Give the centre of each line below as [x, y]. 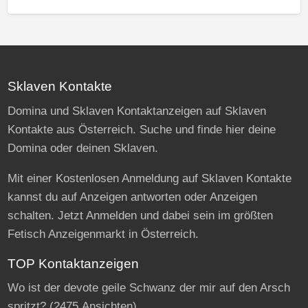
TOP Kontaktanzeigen [73, 263]
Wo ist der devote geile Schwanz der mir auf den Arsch [148, 288]
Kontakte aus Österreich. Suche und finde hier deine [141, 129]
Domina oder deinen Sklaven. [82, 148]
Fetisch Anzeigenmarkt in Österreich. [103, 234]
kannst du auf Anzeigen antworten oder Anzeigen [132, 197]
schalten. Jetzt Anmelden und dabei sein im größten [140, 215]
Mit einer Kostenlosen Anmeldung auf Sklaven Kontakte [149, 178]
